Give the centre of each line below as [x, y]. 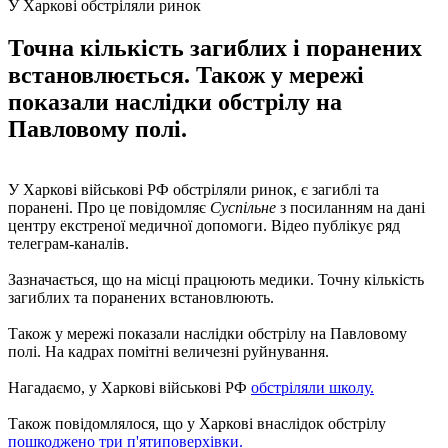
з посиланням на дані [352, 207]
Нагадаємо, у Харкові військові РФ [129, 387]
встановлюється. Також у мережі [186, 74]
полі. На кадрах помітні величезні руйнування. [168, 351]
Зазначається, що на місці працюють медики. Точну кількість [216, 279]
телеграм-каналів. [68, 243]
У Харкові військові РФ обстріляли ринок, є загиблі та [193, 189]
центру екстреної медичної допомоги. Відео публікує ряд [204, 225]
